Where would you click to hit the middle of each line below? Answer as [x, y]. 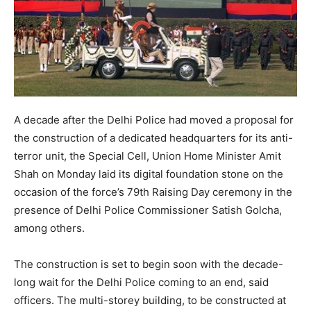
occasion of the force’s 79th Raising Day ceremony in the [153, 192]
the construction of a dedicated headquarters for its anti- [153, 138]
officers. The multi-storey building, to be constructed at [150, 301]
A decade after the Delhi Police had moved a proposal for [154, 120]
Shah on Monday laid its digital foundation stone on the [149, 174]
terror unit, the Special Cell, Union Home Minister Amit [148, 156]
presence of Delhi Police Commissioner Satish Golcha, [148, 210]
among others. [49, 228]
